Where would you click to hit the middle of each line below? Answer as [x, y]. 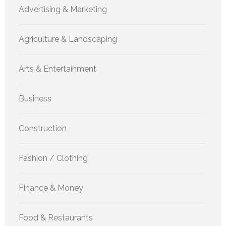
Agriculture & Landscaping [68, 39]
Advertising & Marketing [63, 10]
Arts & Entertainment [58, 69]
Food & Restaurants [56, 218]
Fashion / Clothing [53, 158]
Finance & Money [51, 188]
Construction [43, 129]
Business [35, 99]
